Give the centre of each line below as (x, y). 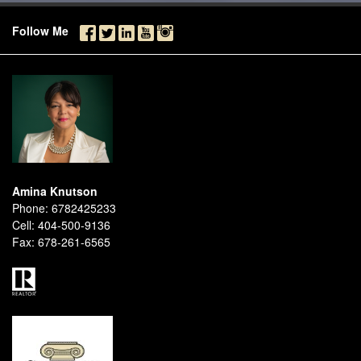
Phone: (30, 208)
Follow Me (45, 31)
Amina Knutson (55, 191)
